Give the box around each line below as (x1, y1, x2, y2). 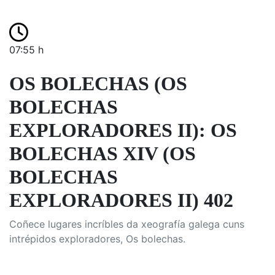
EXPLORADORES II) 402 (9, 189, 233, 211)
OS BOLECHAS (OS (9, 72, 187, 95)
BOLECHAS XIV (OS (9, 142, 196, 165)
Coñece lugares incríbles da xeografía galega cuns (9, 218, 244, 230)
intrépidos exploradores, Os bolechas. (9, 233, 185, 245)
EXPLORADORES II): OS (9, 119, 237, 141)
